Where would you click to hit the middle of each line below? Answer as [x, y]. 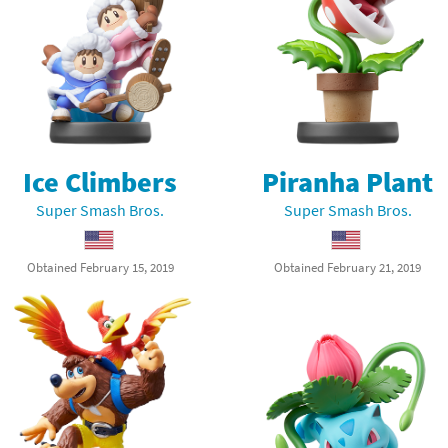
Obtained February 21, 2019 [348, 267]
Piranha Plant [348, 182]
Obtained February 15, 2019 [100, 267]
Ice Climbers [100, 182]
